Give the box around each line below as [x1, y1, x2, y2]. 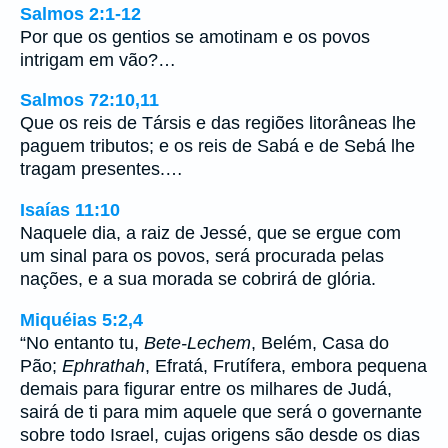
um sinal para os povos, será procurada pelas [20, 245, 384, 266]
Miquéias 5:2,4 [20, 309, 143, 330]
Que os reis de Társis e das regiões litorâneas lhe [20, 113, 416, 134]
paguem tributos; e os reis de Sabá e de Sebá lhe [20, 136, 415, 157]
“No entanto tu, [20, 332, 144, 353]
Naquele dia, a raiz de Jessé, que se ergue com [20, 222, 401, 243]
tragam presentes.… [20, 159, 183, 180]
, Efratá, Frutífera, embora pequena [145, 355, 427, 376]
